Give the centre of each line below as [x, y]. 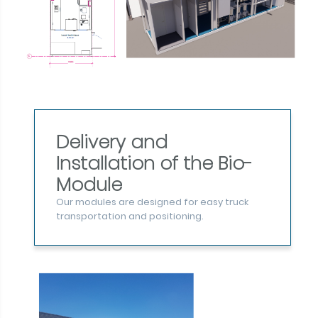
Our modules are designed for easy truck [152, 202]
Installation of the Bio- [154, 164]
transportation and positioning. [130, 216]
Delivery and [111, 142]
